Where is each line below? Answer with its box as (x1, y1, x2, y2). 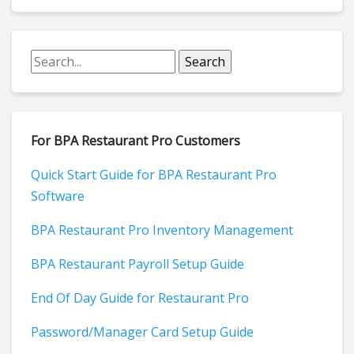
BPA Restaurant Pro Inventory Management (31, 221, 293, 239)
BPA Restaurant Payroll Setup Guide (31, 255, 244, 273)
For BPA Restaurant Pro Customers (31, 132, 240, 150)
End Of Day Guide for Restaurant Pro (31, 289, 249, 307)
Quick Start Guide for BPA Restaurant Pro (31, 166, 277, 184)
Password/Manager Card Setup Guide (31, 323, 254, 341)
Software (31, 187, 85, 205)
